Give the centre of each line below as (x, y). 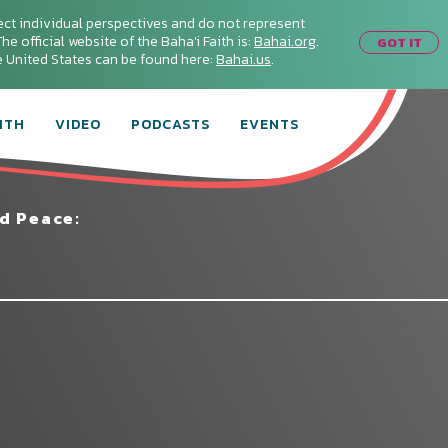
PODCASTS (170, 124)
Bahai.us (243, 59)
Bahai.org (285, 41)
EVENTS (269, 124)
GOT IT (399, 42)
